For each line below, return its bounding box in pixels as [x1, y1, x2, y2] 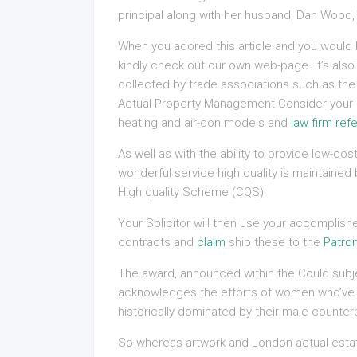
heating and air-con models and [118, 116, 291, 130]
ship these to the [226, 235, 324, 249]
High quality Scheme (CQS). [118, 185, 267, 199]
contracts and [118, 235, 197, 249]
